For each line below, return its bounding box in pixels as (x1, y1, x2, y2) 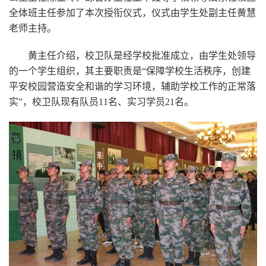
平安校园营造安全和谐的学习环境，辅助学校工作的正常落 (9, 81, 256, 92)
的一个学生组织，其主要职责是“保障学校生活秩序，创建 (9, 66, 251, 77)
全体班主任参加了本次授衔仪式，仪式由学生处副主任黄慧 (9, 8, 256, 18)
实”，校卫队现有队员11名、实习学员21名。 (9, 97, 194, 107)
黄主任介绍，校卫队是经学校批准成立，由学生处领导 (28, 50, 256, 61)
